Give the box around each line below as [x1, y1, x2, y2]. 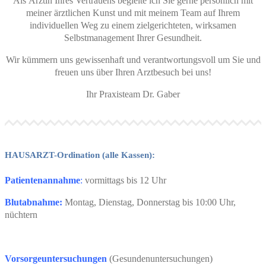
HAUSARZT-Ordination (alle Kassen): [5, 150, 157, 160]
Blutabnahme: [5, 197, 62, 207]
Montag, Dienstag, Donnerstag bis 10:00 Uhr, [65, 197, 236, 207]
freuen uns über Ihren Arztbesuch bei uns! [55, 66, 211, 77]
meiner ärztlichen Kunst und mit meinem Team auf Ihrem [26, 7, 240, 18]
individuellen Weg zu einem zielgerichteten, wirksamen [30, 20, 236, 30]
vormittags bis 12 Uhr [83, 175, 166, 185]
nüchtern [5, 209, 37, 220]
